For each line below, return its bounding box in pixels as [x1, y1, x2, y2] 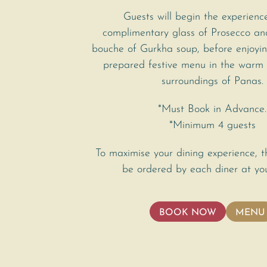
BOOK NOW [159, 208, 216, 218]
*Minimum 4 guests [169, 120, 256, 132]
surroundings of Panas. [161, 76, 263, 88]
